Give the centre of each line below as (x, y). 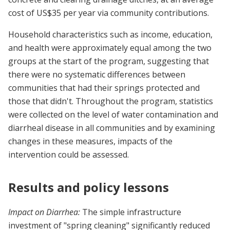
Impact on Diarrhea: (44, 212)
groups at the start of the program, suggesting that (109, 61)
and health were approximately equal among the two (110, 48)
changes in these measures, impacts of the (90, 141)
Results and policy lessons (89, 187)
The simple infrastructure (131, 212)
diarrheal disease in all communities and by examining (112, 128)
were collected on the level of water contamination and (113, 115)
